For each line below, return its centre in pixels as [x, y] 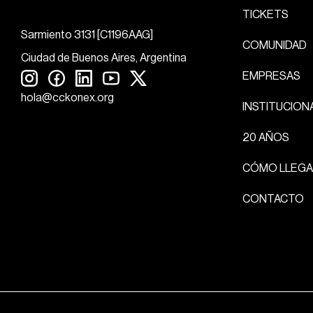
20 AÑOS [265, 138]
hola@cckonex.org [67, 98]
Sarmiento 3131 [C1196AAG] [87, 35]
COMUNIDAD [274, 46]
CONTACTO [273, 199]
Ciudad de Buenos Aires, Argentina [104, 58]
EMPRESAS [271, 77]
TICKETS [265, 15]
